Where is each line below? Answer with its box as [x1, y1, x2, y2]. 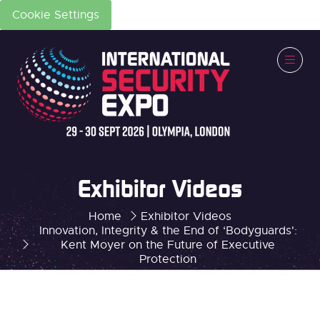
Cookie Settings [12, 8, 99, 22]
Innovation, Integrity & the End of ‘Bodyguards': [39, 224, 297, 238]
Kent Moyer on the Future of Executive [61, 238, 275, 252]
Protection [139, 252, 196, 266]
